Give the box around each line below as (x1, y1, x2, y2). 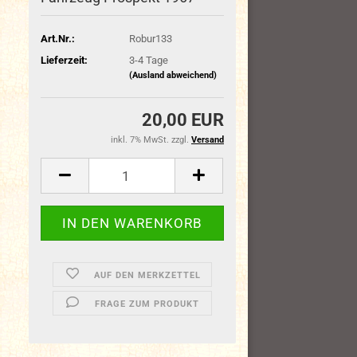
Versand (191, 135, 224, 145)
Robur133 (128, 32, 172, 45)
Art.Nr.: (41, 32, 76, 45)
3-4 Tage (128, 53, 168, 66)
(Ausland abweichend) (128, 69, 217, 80)
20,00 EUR (142, 110, 224, 130)
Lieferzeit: (41, 53, 88, 66)
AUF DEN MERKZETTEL (93, 270, 201, 280)
